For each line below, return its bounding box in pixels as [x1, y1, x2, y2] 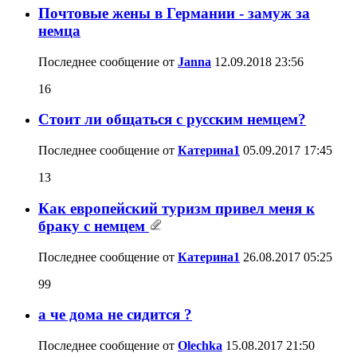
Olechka [178, 339, 222, 353]
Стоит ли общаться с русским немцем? [38, 111, 306, 128]
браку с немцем [38, 217, 149, 234]
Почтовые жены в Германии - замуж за [38, 5, 310, 22]
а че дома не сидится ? [38, 306, 192, 324]
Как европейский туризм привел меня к [38, 199, 315, 217]
